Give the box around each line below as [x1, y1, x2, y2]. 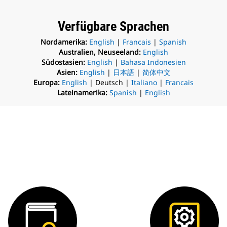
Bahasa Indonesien [120, 57, 186, 67]
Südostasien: [41, 57, 85, 67]
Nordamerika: [41, 37, 87, 47]
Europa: [33, 78, 62, 87]
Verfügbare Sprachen [58, 19, 169, 34]
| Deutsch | [87, 78, 131, 87]
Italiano [131, 78, 157, 87]
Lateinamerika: [57, 88, 109, 97]
